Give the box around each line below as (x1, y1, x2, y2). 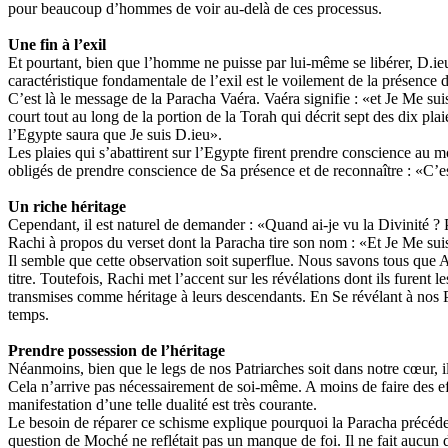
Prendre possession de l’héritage (8, 342, 225, 360)
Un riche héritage (8, 198, 126, 216)
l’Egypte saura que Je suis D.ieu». (8, 126, 222, 144)
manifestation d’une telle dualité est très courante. (8, 396, 317, 414)
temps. (8, 306, 49, 324)
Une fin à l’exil (8, 36, 106, 54)
